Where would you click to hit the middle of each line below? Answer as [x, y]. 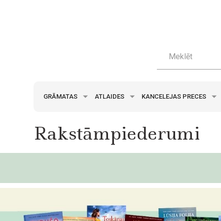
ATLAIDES [110, 96]
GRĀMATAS [61, 96]
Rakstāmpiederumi [117, 133]
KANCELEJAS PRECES [175, 96]
